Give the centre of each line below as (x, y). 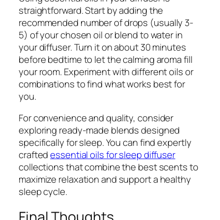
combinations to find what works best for (102, 84)
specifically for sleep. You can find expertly (105, 142)
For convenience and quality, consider (96, 118)
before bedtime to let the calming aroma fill (106, 60)
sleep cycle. (43, 191)
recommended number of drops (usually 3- (106, 23)
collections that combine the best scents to (109, 167)
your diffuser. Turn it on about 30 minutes (102, 47)
